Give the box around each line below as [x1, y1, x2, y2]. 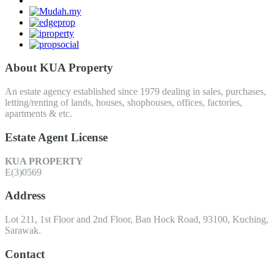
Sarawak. [5, 224, 41, 235]
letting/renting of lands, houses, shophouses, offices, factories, [5, 97, 242, 108]
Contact [5, 247, 45, 261]
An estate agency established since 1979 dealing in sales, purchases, [5, 86, 266, 97]
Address [5, 189, 45, 202]
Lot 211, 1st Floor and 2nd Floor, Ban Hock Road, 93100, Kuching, [5, 213, 268, 224]
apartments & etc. [5, 108, 72, 119]
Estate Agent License [5, 130, 108, 144]
